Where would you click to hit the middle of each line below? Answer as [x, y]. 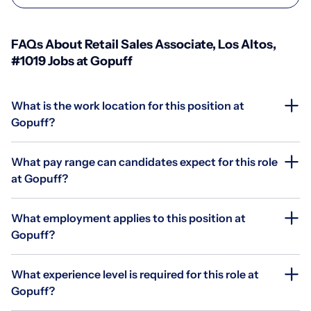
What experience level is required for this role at [135, 274]
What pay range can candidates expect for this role [144, 161]
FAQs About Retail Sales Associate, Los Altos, [144, 44]
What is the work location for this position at [128, 105]
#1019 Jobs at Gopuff [72, 61]
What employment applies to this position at [128, 218]
